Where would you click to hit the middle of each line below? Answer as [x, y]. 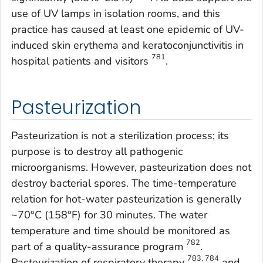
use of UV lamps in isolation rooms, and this [116, 14]
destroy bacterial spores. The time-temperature [124, 183]
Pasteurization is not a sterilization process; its [120, 135]
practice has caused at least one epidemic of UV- [128, 30]
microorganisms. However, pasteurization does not [131, 167]
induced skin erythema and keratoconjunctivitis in [127, 45]
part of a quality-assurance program [99, 246]
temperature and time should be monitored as [121, 230]
